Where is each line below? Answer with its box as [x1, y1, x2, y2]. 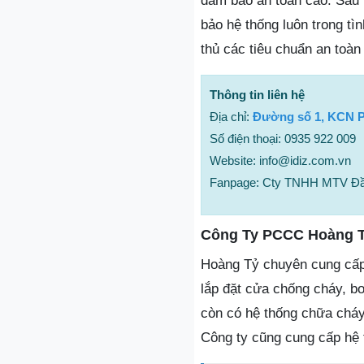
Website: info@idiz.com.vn [210, 154, 351, 167]
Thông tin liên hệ [210, 88, 305, 102]
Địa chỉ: [210, 110, 253, 123]
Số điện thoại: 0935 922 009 [210, 132, 356, 145]
